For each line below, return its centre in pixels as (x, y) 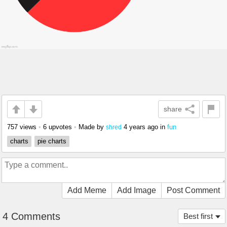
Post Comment (193, 190)
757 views (22, 127)
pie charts (52, 141)
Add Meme (87, 190)
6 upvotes (58, 127)
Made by (92, 127)
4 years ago (141, 127)
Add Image (137, 190)
